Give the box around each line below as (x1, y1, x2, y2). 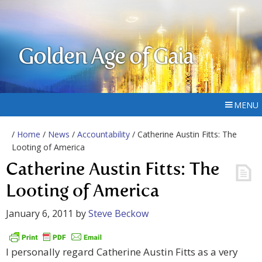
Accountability (77, 129, 130, 140)
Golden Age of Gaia (18, 47, 194, 69)
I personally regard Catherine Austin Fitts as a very (6, 245, 238, 259)
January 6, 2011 (6, 207, 73, 220)
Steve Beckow (88, 207, 149, 220)
